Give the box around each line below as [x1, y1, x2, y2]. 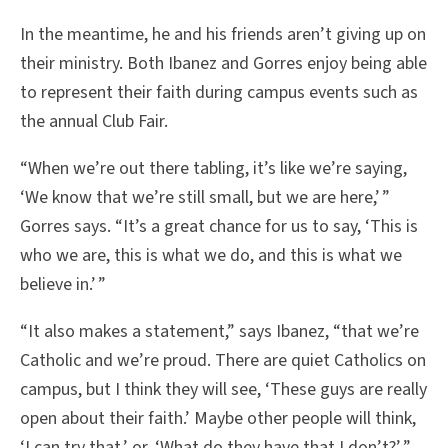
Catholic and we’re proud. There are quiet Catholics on [20, 348, 426, 374]
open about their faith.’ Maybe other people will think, [20, 406, 416, 432]
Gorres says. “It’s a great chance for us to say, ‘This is [20, 214, 418, 240]
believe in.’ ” [20, 272, 106, 298]
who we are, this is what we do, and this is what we [20, 243, 402, 269]
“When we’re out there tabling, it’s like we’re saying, [20, 156, 407, 182]
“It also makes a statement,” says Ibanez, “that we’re [20, 319, 419, 345]
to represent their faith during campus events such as [20, 80, 418, 106]
